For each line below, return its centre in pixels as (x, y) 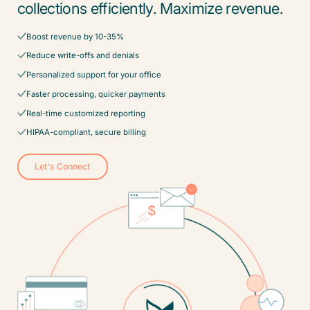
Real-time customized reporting (86, 113)
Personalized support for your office (94, 75)
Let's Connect (63, 167)
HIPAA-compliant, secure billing (86, 133)
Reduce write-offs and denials (83, 56)
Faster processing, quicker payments (96, 94)
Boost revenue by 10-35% (75, 36)
